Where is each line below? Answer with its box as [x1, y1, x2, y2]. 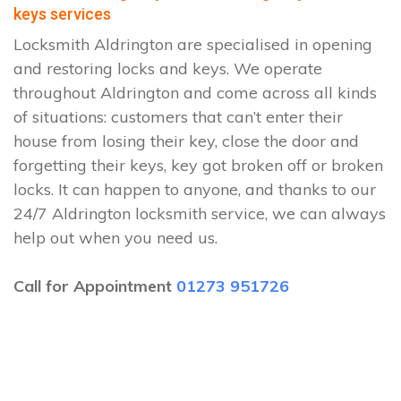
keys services [13, 4, 111, 23]
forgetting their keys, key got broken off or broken [13, 155, 383, 175]
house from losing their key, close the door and [13, 131, 359, 151]
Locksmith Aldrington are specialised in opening [13, 34, 372, 55]
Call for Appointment [13, 276, 176, 296]
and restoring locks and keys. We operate [13, 58, 322, 79]
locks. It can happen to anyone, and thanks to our [13, 179, 376, 200]
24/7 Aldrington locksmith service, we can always [13, 203, 386, 224]
